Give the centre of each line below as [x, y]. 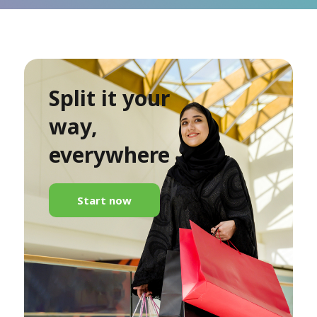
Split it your [109, 98]
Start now [104, 201]
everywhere [109, 155]
